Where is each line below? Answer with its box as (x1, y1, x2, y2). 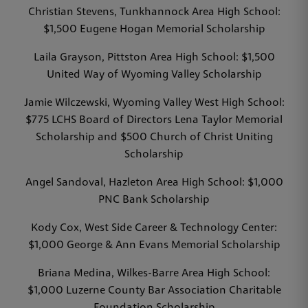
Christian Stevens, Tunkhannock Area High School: (27, 7, 280, 18)
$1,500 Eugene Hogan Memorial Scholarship (43, 24, 265, 35)
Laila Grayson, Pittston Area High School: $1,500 (33, 52, 275, 63)
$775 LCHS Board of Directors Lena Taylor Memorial (25, 115, 283, 126)
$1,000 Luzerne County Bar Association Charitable (27, 285, 281, 296)
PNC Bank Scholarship (98, 195, 210, 206)
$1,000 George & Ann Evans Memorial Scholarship (27, 240, 280, 251)
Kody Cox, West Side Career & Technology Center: (31, 223, 277, 234)
